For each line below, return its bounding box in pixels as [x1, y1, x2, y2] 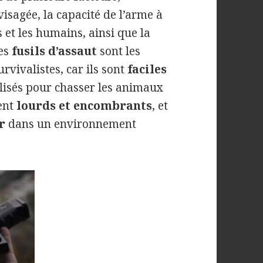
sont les [97, 43, 141, 59]
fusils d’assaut [12, 43, 97, 59]
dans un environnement [5, 116, 137, 131]
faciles [127, 61, 167, 77]
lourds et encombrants [16, 97, 153, 113]
